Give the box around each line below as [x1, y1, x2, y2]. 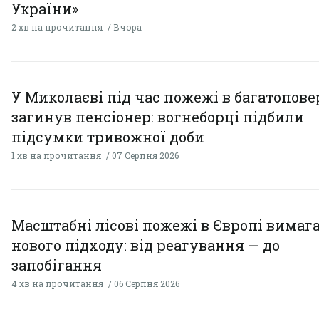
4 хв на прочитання [11, 278, 103, 290]
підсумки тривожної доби [11, 127, 204, 147]
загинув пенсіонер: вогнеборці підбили [11, 108, 304, 127]
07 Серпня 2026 [112, 150, 179, 162]
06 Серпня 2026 [114, 278, 179, 290]
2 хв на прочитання [11, 21, 103, 33]
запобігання [11, 256, 102, 275]
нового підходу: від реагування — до [11, 236, 280, 255]
